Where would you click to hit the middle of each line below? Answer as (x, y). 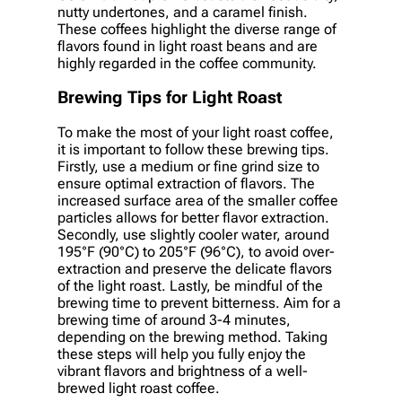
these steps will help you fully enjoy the (182, 354)
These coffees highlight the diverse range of (197, 30)
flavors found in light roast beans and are (188, 47)
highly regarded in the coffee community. (187, 64)
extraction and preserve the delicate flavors (195, 268)
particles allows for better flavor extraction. (193, 217)
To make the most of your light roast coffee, (196, 132)
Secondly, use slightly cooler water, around (193, 234)
